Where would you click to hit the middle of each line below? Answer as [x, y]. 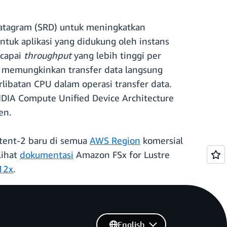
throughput [49, 55]
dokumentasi [47, 155]
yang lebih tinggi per [118, 55]
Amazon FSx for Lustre [122, 155]
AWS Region [115, 141]
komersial [162, 141]
